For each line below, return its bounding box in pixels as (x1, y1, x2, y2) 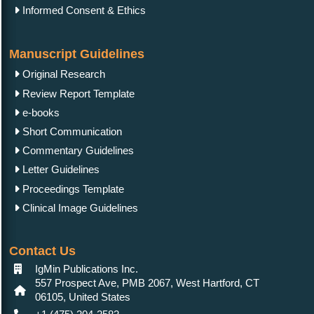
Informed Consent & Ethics (20, 4, 146, 17)
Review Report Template (20, 87, 135, 100)
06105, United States (35, 291, 130, 303)
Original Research (20, 68, 105, 81)
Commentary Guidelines (20, 144, 134, 157)
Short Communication (20, 125, 122, 137)
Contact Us (9, 244, 76, 259)
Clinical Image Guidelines (20, 201, 138, 214)
